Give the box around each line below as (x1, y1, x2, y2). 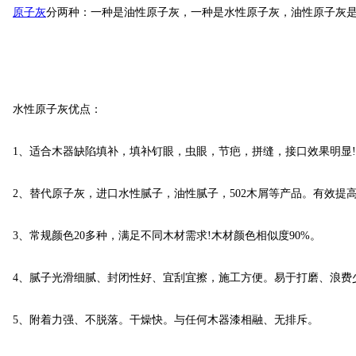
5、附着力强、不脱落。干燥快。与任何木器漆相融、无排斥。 (6, 313, 319, 326)
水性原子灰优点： (6, 103, 102, 115)
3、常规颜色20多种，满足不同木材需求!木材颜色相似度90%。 (6, 229, 321, 242)
